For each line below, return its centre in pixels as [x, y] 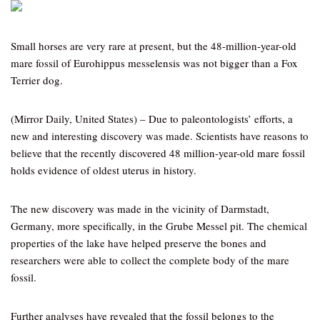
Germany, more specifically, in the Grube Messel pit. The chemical [159, 226]
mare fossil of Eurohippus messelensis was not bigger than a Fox [154, 63]
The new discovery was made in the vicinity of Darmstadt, [140, 209]
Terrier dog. [37, 80]
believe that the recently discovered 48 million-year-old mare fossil [158, 153]
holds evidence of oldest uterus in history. [104, 170]
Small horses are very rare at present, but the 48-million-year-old [154, 46]
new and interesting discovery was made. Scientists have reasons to [160, 136]
